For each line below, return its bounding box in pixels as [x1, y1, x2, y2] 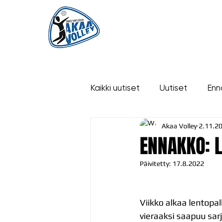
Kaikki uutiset [90, 82, 140, 93]
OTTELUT [189, 19, 212, 30]
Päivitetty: [140, 160, 172, 167]
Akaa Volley [162, 121, 197, 130]
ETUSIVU [111, 19, 134, 30]
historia [110, 122, 138, 132]
